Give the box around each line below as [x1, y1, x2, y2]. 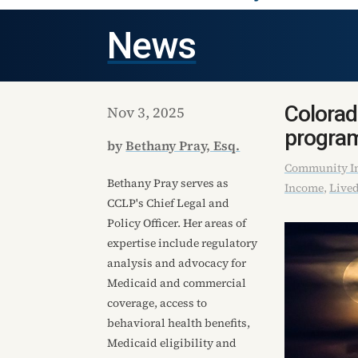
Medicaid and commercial [107, 274, 247, 291]
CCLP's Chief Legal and [107, 194, 230, 211]
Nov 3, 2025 [107, 102, 185, 123]
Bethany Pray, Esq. [125, 136, 241, 154]
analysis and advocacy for [107, 254, 247, 271]
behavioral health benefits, [107, 314, 251, 331]
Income [284, 180, 324, 197]
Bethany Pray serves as [107, 174, 229, 191]
